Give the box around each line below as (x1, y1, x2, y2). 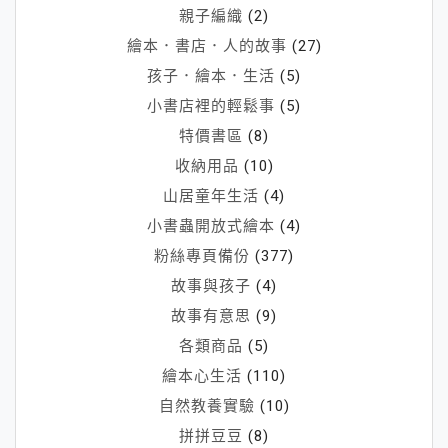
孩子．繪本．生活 (147, 66, 275, 85)
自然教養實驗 (158, 396, 255, 415)
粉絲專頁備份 (154, 246, 250, 265)
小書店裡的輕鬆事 (147, 96, 275, 115)
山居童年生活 (163, 186, 259, 205)
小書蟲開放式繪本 (147, 216, 275, 235)
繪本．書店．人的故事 (126, 36, 287, 55)
